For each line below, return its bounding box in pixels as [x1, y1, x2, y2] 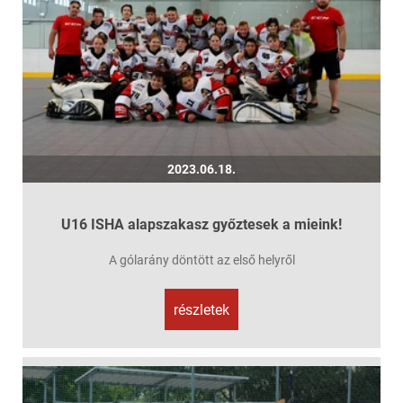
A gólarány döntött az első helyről [108, 253, 295, 268]
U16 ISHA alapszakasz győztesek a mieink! [61, 216, 342, 234]
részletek [174, 301, 229, 319]
